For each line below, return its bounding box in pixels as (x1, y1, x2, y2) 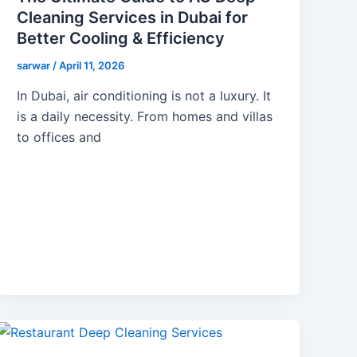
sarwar (17, 59, 53, 73)
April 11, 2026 (59, 59, 125, 73)
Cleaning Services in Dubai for (17, 8, 249, 28)
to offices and (17, 128, 102, 145)
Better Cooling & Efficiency (17, 29, 226, 49)
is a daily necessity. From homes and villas (17, 108, 273, 124)
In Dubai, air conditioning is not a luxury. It (17, 87, 272, 104)
